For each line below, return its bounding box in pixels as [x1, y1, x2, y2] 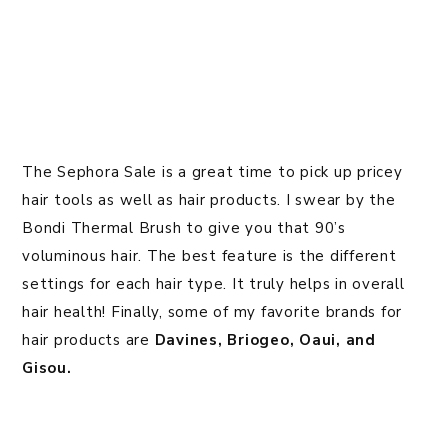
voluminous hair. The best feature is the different [22, 246, 397, 267]
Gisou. [22, 358, 72, 379]
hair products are [22, 330, 155, 351]
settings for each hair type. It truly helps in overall [22, 274, 405, 295]
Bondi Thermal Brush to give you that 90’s [22, 218, 346, 239]
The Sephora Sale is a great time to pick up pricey [22, 162, 403, 183]
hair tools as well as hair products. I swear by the [22, 190, 396, 211]
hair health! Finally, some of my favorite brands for [22, 302, 402, 323]
